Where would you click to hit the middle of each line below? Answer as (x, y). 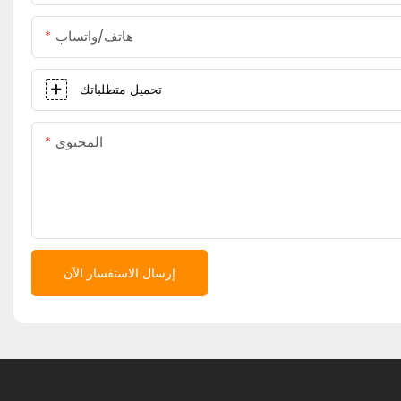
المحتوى (79, 142)
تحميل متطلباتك (121, 90)
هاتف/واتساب (94, 37)
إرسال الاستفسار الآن (119, 273)
